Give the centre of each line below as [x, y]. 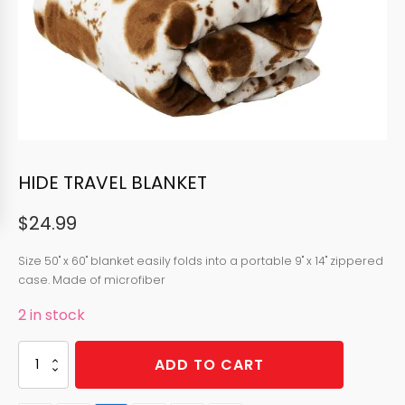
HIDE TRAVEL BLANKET [113, 182]
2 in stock [52, 315]
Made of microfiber [109, 279]
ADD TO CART [209, 364]
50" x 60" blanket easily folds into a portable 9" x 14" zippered [214, 260]
